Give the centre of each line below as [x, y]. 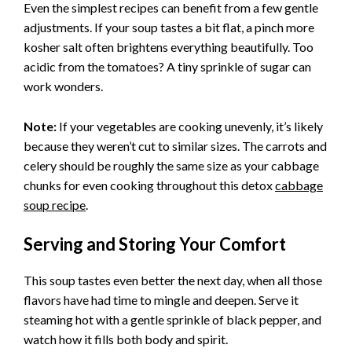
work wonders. [63, 86]
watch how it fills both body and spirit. [126, 339]
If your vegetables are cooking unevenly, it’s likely [190, 126]
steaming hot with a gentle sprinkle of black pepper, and [172, 320]
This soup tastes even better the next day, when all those [173, 280]
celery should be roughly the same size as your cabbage [171, 165]
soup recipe [55, 204]
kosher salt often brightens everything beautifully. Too [169, 46]
